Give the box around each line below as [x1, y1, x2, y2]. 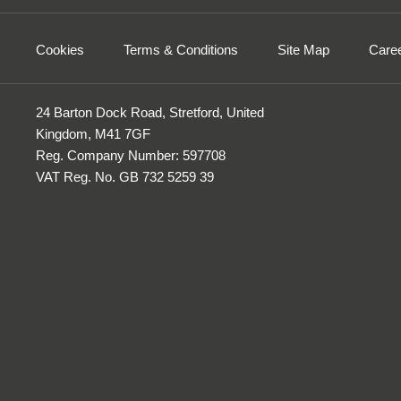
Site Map [277, 41, 329, 57]
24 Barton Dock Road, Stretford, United [36, 105, 264, 120]
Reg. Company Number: [36, 148, 179, 163]
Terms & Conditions [124, 41, 238, 57]
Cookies [36, 41, 84, 57]
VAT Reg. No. [36, 169, 115, 184]
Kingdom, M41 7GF [36, 126, 150, 141]
